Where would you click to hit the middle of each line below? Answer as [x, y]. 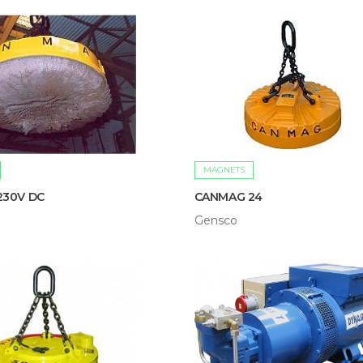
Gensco [216, 221]
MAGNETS [224, 170]
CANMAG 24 [228, 197]
